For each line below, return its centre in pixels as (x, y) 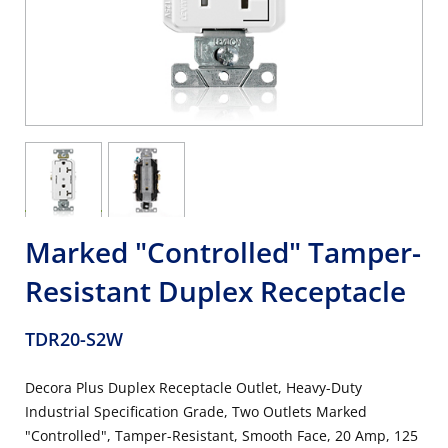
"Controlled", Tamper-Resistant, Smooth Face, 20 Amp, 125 (221, 435)
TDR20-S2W (74, 339)
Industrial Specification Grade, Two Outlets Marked (196, 411)
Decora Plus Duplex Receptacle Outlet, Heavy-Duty (193, 387)
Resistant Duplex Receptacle (215, 291)
